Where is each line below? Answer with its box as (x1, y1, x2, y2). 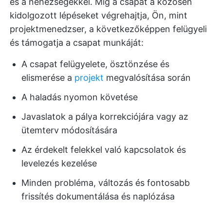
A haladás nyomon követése (21, 92, 138, 102)
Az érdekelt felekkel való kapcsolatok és (21, 145, 186, 155)
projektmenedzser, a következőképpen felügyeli (10, 24, 207, 34)
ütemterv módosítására (21, 125, 117, 135)
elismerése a (21, 73, 74, 83)
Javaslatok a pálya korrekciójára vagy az (21, 111, 188, 122)
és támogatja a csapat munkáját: (10, 37, 144, 48)
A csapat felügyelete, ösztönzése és (21, 59, 169, 69)
